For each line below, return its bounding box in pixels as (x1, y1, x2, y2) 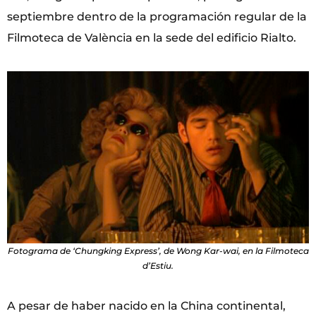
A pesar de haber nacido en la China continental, (7, 298, 286, 312)
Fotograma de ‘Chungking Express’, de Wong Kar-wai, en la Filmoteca (7, 245, 309, 256)
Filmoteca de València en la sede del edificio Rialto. (7, 31, 296, 45)
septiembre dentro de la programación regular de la (7, 10, 307, 24)
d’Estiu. (142, 260, 174, 271)
